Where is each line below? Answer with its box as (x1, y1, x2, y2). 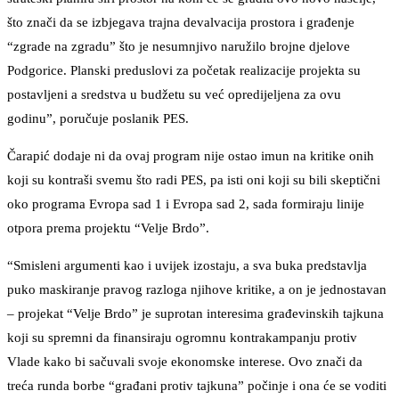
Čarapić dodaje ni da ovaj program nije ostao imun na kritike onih (7, 149, 374, 164)
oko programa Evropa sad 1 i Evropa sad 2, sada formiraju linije (7, 197, 364, 212)
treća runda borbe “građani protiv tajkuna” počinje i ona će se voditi (7, 379, 387, 394)
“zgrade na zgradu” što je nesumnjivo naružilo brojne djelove (7, 39, 350, 54)
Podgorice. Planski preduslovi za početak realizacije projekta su (7, 63, 361, 78)
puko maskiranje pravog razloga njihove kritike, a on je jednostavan (7, 282, 387, 297)
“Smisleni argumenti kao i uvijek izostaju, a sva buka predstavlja (7, 258, 367, 273)
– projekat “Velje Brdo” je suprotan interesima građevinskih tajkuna (7, 306, 384, 322)
